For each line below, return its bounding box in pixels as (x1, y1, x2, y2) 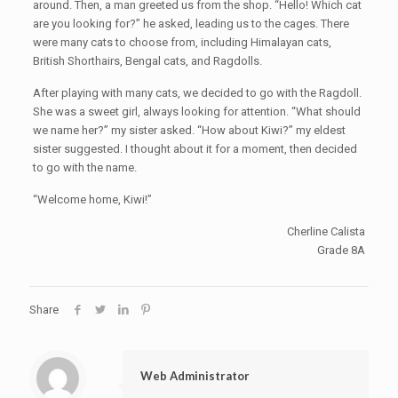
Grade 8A (317, 243, 366, 257)
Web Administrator (140, 369, 250, 383)
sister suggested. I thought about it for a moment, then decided (32, 142, 357, 155)
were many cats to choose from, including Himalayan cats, (32, 36, 331, 49)
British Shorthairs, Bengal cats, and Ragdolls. (32, 54, 262, 68)
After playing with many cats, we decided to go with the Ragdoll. (32, 86, 362, 99)
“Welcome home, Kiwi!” (32, 193, 152, 206)
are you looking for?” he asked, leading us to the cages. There (32, 17, 349, 30)
